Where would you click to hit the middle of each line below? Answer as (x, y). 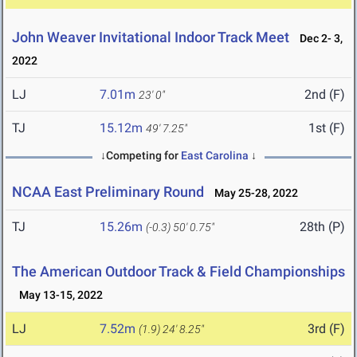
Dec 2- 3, (318, 39)
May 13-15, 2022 (57, 295)
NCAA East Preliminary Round (108, 192)
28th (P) (322, 227)
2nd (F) (325, 95)
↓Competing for (141, 156)
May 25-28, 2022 (253, 193)
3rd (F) (326, 329)
